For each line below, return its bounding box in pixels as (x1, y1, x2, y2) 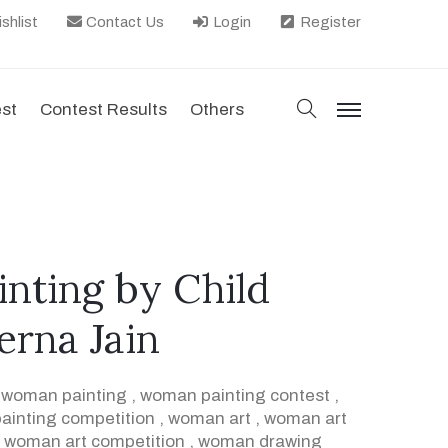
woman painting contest (140, 386, 330, 405)
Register (296, 14, 361, 30)
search (316, 93, 368, 113)
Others (190, 100, 244, 119)
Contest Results (40, 100, 167, 119)
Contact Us (83, 14, 165, 30)
